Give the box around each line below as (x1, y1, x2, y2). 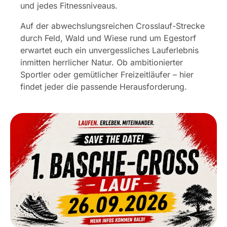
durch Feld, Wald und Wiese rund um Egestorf (20, 33, 196, 43)
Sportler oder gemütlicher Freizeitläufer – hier (20, 69, 194, 80)
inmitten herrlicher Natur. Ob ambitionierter (20, 57, 183, 67)
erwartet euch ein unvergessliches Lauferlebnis (20, 45, 199, 55)
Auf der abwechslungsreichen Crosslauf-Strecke (20, 21, 205, 31)
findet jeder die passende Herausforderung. (20, 82, 187, 92)
